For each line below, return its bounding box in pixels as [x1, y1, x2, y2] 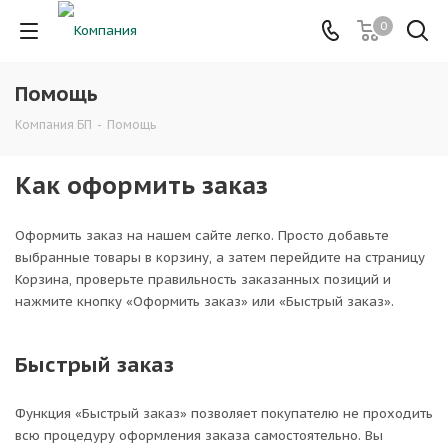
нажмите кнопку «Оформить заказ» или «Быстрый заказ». [15, 293, 394, 310]
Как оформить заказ [15, 169, 268, 201]
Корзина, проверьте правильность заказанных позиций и [15, 271, 391, 288]
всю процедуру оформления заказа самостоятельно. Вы [15, 427, 383, 444]
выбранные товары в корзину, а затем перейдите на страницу [15, 249, 425, 266]
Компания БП [15, 117, 92, 132]
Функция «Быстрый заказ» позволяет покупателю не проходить [15, 405, 433, 422]
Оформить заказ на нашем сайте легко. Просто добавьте [15, 227, 389, 244]
